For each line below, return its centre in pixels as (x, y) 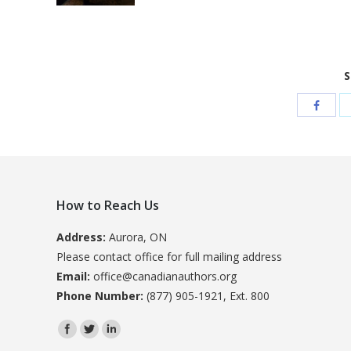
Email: (73, 277)
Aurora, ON (136, 237)
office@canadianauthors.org (163, 277)
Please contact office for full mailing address (169, 257)
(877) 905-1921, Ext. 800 (206, 296)
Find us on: (84, 327)
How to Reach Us (108, 206)
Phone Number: (100, 296)
